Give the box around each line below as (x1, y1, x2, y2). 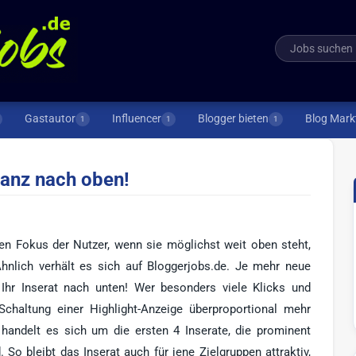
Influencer (112, 112, 161, 125)
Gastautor (25, 112, 75, 125)
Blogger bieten (198, 112, 269, 125)
